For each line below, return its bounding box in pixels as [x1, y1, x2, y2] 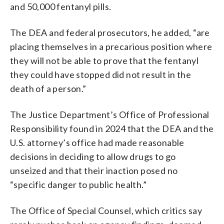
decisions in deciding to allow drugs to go [10, 150, 176, 162]
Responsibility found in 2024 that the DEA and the [10, 122, 214, 134]
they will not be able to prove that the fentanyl [10, 54, 199, 66]
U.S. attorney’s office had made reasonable [10, 136, 184, 148]
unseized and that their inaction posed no [10, 164, 178, 176]
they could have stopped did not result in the [10, 68, 191, 80]
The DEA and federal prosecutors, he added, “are [10, 26, 210, 38]
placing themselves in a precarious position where [10, 40, 212, 52]
